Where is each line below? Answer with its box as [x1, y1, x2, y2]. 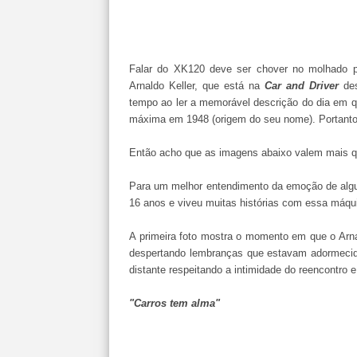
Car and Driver [265, 80, 339, 92]
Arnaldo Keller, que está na [129, 80, 265, 92]
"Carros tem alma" [129, 297, 220, 309]
